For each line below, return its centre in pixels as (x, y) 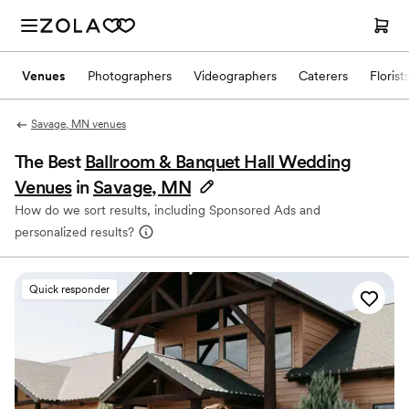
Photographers (130, 75)
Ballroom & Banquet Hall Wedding (218, 162)
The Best (50, 162)
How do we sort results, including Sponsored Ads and (168, 210)
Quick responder (69, 289)
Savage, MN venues (78, 124)
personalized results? (74, 232)
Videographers (235, 75)
